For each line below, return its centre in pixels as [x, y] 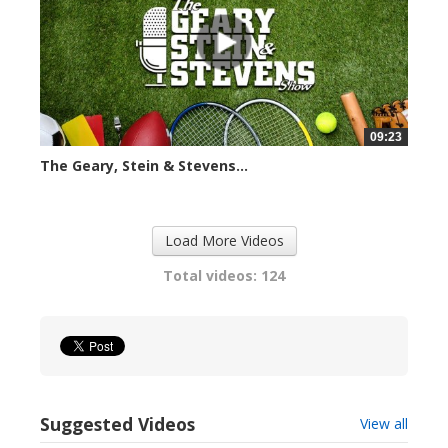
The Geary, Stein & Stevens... [144, 166]
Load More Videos [224, 241]
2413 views [71, 186]
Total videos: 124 [224, 276]
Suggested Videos [117, 424]
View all [384, 424]
